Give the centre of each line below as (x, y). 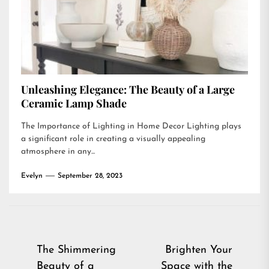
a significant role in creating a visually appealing (113, 139)
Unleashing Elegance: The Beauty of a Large (128, 89)
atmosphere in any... (58, 152)
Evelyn (32, 176)
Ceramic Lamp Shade (74, 103)
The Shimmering (76, 250)
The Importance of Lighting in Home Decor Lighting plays (131, 126)
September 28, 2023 (90, 176)
